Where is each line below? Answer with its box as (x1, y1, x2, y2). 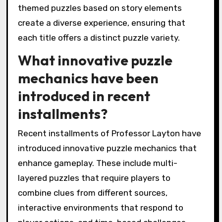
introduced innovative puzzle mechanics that (17, 143, 197, 154)
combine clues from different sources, (17, 188, 167, 198)
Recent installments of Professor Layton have (17, 128, 201, 139)
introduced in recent (17, 87, 150, 105)
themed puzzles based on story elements (17, 3, 182, 13)
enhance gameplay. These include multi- (17, 158, 177, 168)
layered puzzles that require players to (17, 173, 170, 183)
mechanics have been (17, 69, 159, 87)
